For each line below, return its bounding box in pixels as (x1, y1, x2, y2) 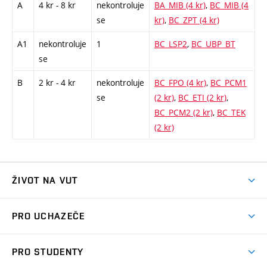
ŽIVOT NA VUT (12, 175, 78, 187)
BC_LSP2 (154, 38, 187, 49)
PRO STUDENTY (12, 246, 84, 258)
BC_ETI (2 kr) (178, 91, 226, 103)
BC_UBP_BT (191, 38, 235, 49)
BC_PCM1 (210, 76, 247, 88)
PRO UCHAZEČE (12, 210, 85, 222)
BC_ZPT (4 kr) (169, 14, 219, 26)
